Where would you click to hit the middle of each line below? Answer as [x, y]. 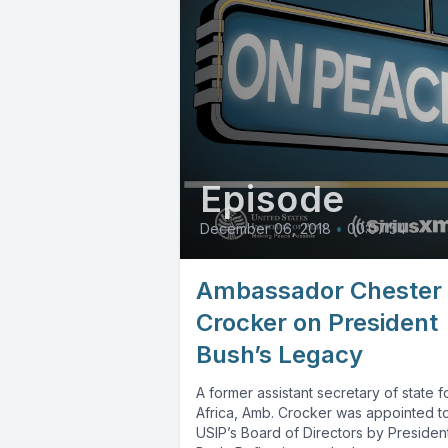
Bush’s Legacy [279, 355]
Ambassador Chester [319, 291]
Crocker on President [317, 323]
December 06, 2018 [265, 229]
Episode [273, 199]
